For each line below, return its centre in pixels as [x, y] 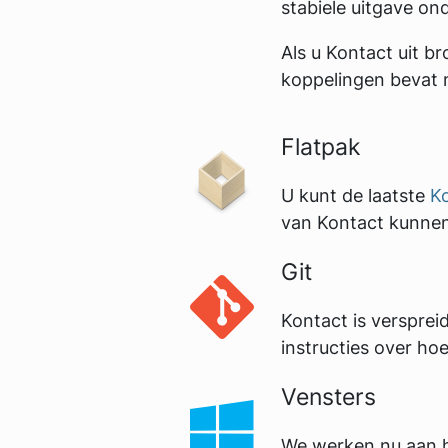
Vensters [328, 396]
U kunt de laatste [355, 195]
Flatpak [321, 146]
